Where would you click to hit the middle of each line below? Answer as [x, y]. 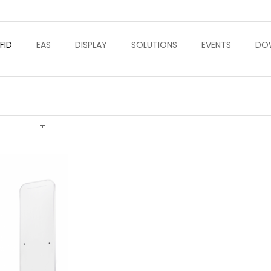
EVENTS [216, 44]
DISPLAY [91, 44]
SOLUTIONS [154, 44]
